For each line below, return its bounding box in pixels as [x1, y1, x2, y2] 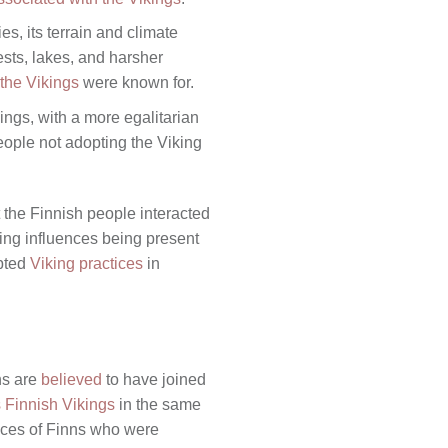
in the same [115, 396, 201, 414]
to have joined [102, 371, 206, 389]
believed [41, 371, 102, 389]
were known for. [78, 74, 194, 92]
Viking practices [30, 254, 143, 272]
